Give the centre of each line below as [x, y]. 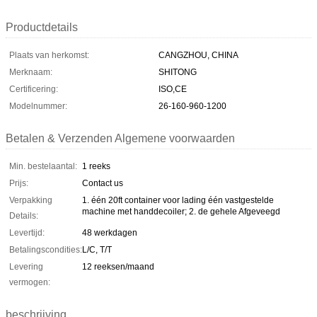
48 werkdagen [110, 232]
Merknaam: [31, 72]
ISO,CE [173, 89]
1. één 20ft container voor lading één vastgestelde [178, 200]
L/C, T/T [97, 249]
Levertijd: [27, 232]
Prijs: [19, 183]
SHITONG [178, 72]
